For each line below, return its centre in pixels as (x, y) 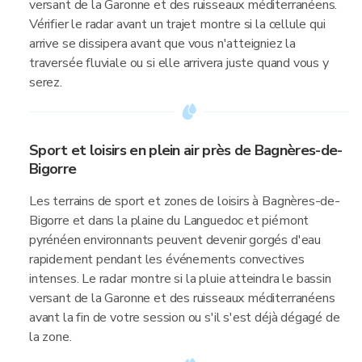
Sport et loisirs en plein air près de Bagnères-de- (186, 150)
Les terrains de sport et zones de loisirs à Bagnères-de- (185, 201)
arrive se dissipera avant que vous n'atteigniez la (163, 44)
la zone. (51, 337)
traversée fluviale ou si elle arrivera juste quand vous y (179, 63)
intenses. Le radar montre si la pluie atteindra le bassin (180, 279)
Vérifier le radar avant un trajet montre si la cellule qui (177, 24)
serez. (46, 82)
